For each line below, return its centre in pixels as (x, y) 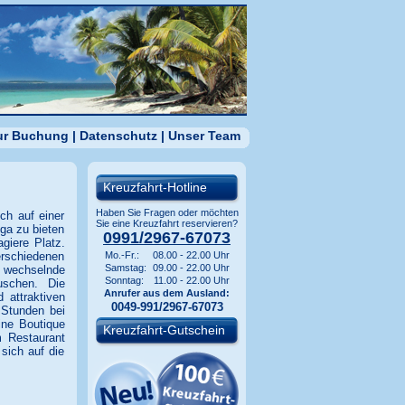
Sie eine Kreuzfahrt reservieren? (167, 223)
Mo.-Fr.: (122, 255)
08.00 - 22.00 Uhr (191, 255)
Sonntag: (124, 280)
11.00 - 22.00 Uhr (191, 280)
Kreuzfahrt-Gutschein (164, 330)
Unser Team (204, 136)
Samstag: (125, 268)
